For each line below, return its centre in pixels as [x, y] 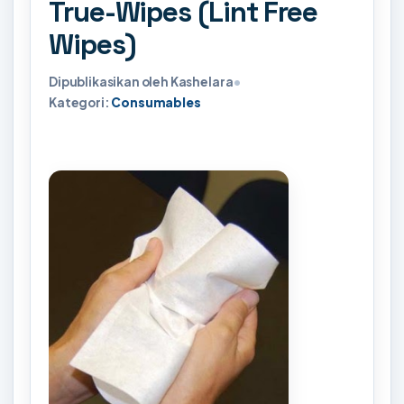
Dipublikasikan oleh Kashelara [141, 82]
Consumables [156, 102]
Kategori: [80, 102]
